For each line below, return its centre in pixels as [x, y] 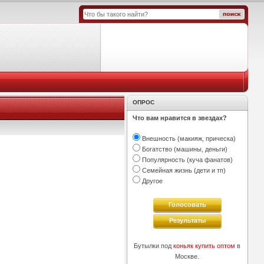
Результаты [187, 221]
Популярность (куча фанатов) [186, 160]
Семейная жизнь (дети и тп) [183, 171]
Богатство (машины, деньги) [184, 149]
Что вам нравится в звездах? [179, 118]
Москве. [187, 257]
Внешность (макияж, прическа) [188, 139]
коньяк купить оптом [204, 246]
